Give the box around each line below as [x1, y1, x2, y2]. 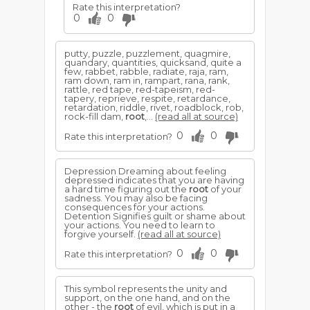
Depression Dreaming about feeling [64, 165, 226, 176]
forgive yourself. [64, 228, 138, 239]
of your [208, 183, 241, 194]
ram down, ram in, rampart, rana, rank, [64, 75, 230, 86]
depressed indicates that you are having [64, 174, 244, 185]
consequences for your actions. [64, 201, 205, 212]
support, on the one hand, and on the [64, 292, 230, 303]
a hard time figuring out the [64, 183, 189, 194]
